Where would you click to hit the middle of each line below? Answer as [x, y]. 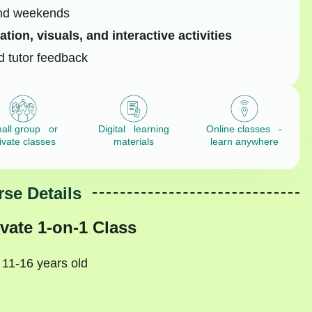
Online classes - [244, 129]
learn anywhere [244, 142]
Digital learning [133, 129]
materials [133, 142]
